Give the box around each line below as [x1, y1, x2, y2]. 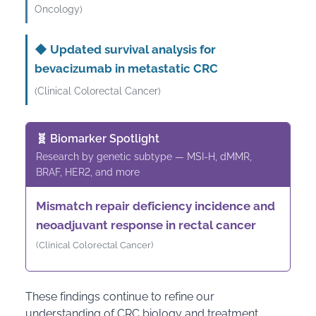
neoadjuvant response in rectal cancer [36, 218, 256, 232]
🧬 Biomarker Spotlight [36, 132, 159, 145]
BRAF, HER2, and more [36, 166, 140, 178]
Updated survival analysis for [47, 42, 216, 56]
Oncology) [35, 4, 83, 15]
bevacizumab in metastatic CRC [35, 61, 218, 75]
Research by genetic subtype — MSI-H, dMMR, [36, 151, 252, 162]
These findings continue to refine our [25, 290, 214, 303]
